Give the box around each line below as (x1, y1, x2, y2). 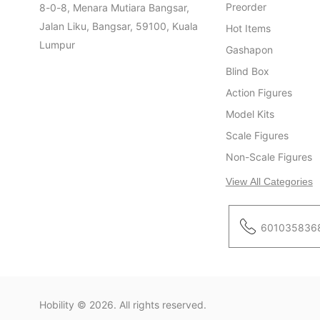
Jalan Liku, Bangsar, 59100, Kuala (39, 20, 198, 32)
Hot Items (225, 22, 271, 34)
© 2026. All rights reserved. (74, 299, 206, 311)
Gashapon (225, 44, 273, 56)
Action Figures (225, 86, 292, 99)
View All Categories (225, 176, 313, 187)
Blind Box (225, 65, 269, 77)
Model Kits (225, 108, 274, 120)
